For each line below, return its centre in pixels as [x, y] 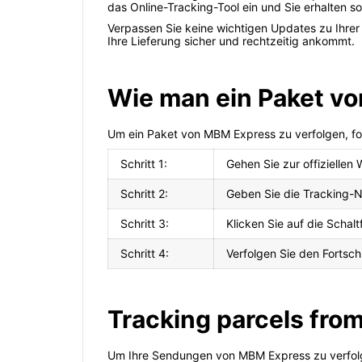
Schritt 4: [145, 254]
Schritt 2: [144, 194]
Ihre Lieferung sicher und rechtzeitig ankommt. [231, 41]
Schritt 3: [145, 224]
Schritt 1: [144, 164]
